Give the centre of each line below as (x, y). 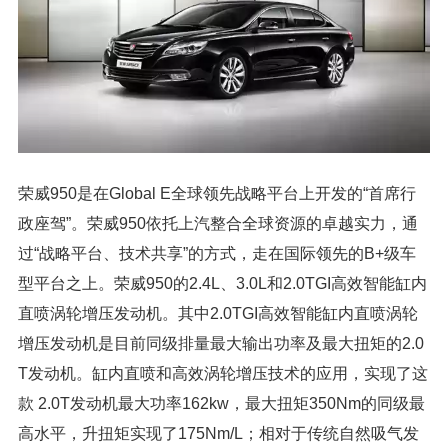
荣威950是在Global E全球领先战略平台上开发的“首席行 (217, 193)
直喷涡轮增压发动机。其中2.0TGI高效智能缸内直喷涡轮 (218, 313)
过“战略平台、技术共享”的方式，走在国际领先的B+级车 (217, 253)
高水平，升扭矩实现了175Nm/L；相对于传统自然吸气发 (218, 433)
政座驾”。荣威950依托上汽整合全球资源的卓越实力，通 (218, 223)
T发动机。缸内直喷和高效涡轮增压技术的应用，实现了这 (223, 373)
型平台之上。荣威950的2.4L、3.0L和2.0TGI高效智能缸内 (222, 283)
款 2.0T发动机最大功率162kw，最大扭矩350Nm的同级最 (221, 403)
